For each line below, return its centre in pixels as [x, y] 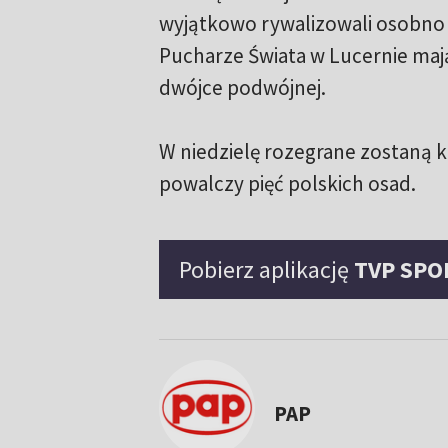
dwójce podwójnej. [242, 88]
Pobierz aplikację [266, 270]
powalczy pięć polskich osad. [287, 184]
